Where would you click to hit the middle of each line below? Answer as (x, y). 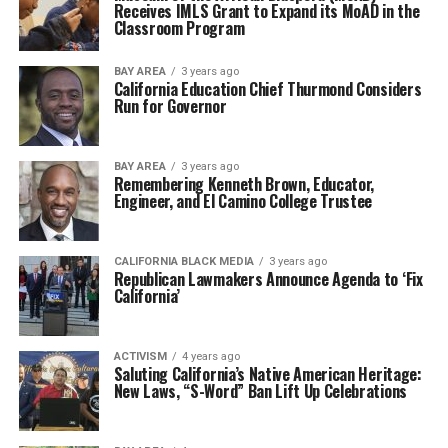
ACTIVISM (140, 356)
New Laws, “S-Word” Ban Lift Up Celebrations (260, 391)
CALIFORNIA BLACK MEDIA (183, 261)
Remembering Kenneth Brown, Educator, (244, 184)
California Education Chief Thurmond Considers (267, 89)
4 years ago (210, 356)
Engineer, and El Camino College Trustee (243, 201)
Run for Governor (170, 106)
